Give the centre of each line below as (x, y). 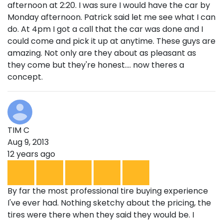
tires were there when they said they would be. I (101, 215)
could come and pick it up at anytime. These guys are (111, 41)
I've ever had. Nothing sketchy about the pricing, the (109, 203)
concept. (25, 77)
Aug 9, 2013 (28, 142)
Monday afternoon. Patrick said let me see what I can (111, 17)
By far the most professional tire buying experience (108, 191)
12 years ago (31, 154)
